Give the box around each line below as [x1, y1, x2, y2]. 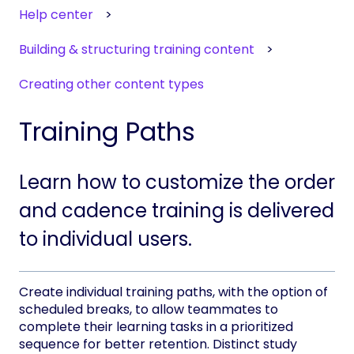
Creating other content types [19, 75, 204, 94]
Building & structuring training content [19, 40, 254, 59]
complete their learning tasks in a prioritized [19, 318, 293, 337]
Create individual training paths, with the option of [19, 283, 328, 302]
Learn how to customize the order [19, 169, 335, 196]
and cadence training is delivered [19, 198, 334, 224]
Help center [19, 5, 93, 24]
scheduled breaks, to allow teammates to [19, 300, 278, 319]
